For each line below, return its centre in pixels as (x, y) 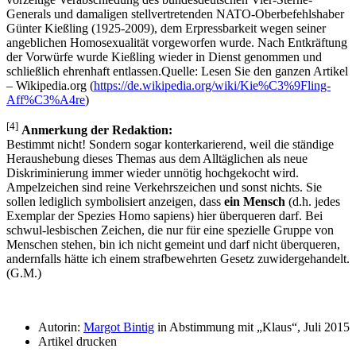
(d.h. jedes (313, 202)
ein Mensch (255, 202)
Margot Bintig (119, 327)
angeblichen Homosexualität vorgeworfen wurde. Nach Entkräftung (177, 42)
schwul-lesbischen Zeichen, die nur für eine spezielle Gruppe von (170, 230)
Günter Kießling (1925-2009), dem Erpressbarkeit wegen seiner (166, 28)
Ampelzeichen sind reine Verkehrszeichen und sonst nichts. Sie (164, 188)
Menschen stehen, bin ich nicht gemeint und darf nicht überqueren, (173, 245)
